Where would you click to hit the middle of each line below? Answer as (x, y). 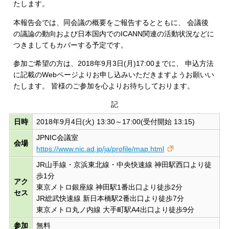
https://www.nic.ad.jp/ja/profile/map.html (100, 149)
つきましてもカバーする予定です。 (71, 45)
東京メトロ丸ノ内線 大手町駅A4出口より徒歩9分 (116, 210)
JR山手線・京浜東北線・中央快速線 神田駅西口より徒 (124, 165)
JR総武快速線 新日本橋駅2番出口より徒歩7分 (110, 199)
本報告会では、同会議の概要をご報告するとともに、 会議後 (111, 22)
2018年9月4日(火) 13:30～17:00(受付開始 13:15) (116, 122)
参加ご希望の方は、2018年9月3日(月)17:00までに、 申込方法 (114, 63)
